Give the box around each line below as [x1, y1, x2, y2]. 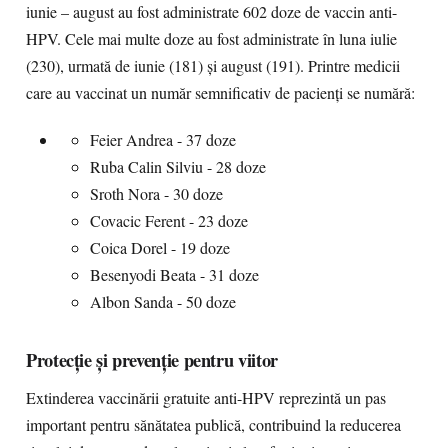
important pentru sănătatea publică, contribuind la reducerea [26, 414, 401, 436]
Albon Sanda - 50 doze [90, 291, 236, 313]
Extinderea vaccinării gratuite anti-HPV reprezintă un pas [26, 387, 386, 409]
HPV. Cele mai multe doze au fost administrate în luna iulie [26, 28, 397, 50]
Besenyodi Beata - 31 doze [90, 264, 259, 286]
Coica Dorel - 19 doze [90, 237, 230, 259]
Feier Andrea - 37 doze [90, 129, 236, 151]
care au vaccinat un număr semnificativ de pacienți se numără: [26, 82, 415, 104]
